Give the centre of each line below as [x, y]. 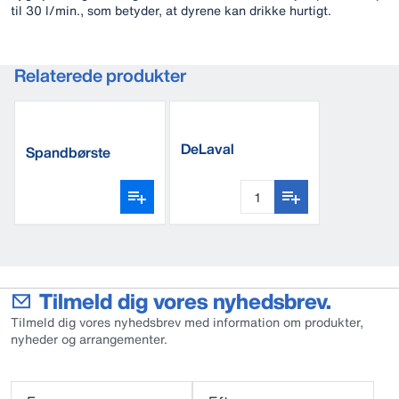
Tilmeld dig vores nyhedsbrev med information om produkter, [187, 322]
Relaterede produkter [101, 75]
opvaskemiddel [231, 166]
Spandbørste [68, 152]
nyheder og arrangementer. [89, 339]
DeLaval [207, 149]
